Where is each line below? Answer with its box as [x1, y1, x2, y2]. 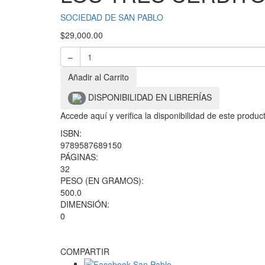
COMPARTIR [60, 245, 109, 257]
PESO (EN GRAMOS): [60, 174, 144, 186]
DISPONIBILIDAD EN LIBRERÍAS [88, 91, 212, 103]
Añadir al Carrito [68, 71, 129, 83]
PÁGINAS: [60, 150, 98, 163]
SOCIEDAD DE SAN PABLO [60, 11, 163, 23]
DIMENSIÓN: [60, 198, 109, 210]
